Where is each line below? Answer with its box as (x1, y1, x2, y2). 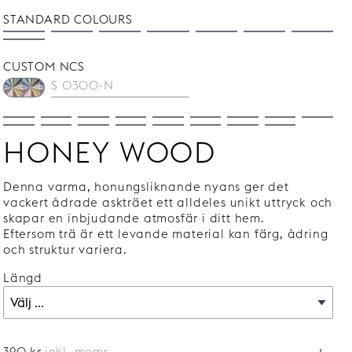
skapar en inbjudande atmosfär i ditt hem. (3, 211, 265, 225)
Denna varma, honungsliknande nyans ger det (3, 179, 289, 194)
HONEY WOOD (3, 134, 216, 170)
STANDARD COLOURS (3, 12, 133, 27)
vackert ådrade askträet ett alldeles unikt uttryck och (3, 195, 333, 210)
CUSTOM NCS (3, 59, 85, 74)
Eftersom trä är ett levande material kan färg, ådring (3, 226, 328, 241)
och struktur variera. (3, 242, 127, 257)
